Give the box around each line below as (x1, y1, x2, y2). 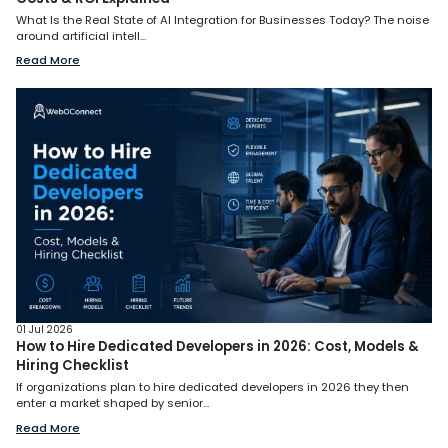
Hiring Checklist (16, 356, 130, 376)
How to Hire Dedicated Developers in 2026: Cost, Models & (16, 337, 420, 357)
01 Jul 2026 (16, 323, 74, 337)
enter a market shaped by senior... (16, 395, 210, 412)
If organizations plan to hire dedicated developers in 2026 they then (16, 379, 410, 396)
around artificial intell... (16, 28, 147, 45)
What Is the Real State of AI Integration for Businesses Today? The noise (16, 12, 430, 29)
